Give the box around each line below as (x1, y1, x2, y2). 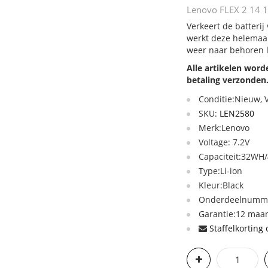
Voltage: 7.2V (199, 136, 250, 148)
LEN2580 (220, 108, 255, 119)
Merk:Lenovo (199, 122, 250, 133)
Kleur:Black (199, 179, 244, 191)
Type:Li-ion (199, 165, 243, 176)
